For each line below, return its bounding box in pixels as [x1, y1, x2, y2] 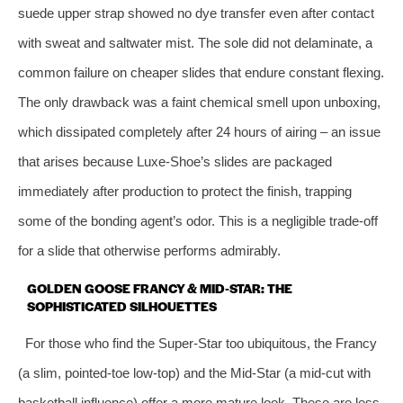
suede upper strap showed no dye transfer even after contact [18, 4, 374, 21]
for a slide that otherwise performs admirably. [18, 242, 281, 258]
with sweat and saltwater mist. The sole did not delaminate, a [18, 34, 372, 50]
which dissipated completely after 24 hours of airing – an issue [18, 123, 381, 139]
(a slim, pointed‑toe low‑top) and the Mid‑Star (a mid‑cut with [18, 364, 371, 381]
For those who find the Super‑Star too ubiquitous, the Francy [24, 335, 377, 351]
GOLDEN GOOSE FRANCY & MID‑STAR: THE [27, 278, 292, 297]
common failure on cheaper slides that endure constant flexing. [18, 64, 384, 80]
